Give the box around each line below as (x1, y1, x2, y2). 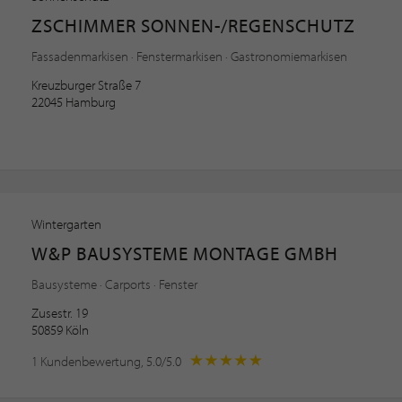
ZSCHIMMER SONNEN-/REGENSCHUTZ (31, 13, 355, 37)
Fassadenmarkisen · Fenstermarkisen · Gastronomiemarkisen (31, 47, 347, 65)
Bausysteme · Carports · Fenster (31, 275, 197, 293)
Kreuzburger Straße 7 (31, 76, 141, 93)
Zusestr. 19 (31, 304, 88, 321)
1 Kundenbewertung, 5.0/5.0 (31, 353, 184, 370)
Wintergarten (31, 215, 101, 232)
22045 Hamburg (31, 93, 116, 110)
